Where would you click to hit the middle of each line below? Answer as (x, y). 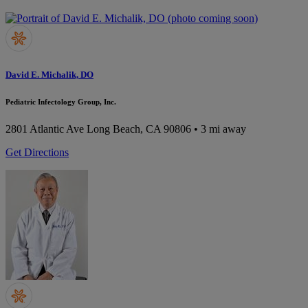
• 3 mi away (219, 129)
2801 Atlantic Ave (45, 129)
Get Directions (37, 153)
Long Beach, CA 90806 (139, 129)
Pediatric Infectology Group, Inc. (61, 102)
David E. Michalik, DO (49, 75)
